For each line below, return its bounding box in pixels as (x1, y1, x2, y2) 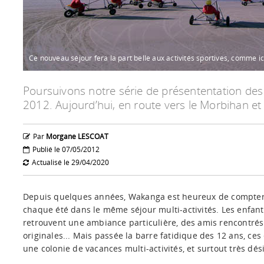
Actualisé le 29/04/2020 (32, 157, 109, 167)
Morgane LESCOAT (46, 131, 108, 141)
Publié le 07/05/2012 (32, 144, 100, 154)
